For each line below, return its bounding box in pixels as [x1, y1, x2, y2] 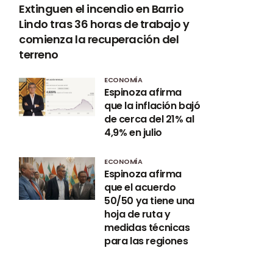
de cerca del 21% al [104, 112, 194, 126]
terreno [19, 46, 58, 62]
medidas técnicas [104, 220, 190, 235]
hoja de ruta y [104, 207, 171, 221]
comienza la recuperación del [19, 31, 179, 47]
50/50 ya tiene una [104, 193, 194, 208]
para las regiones [104, 233, 188, 248]
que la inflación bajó [104, 98, 200, 113]
